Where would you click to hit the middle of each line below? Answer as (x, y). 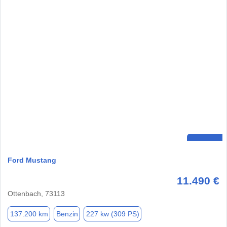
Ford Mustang (32, 160)
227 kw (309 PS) (112, 214)
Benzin (67, 214)
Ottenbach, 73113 (36, 194)
